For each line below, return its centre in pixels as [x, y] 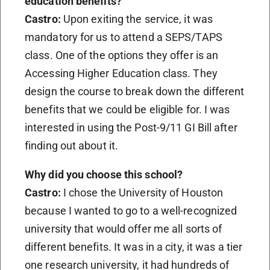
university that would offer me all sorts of [124, 228]
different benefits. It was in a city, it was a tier [134, 246]
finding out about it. [72, 145]
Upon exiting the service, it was [138, 19]
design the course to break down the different [135, 91]
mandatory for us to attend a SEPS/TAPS [124, 37]
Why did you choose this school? [104, 174]
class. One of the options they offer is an [122, 55]
